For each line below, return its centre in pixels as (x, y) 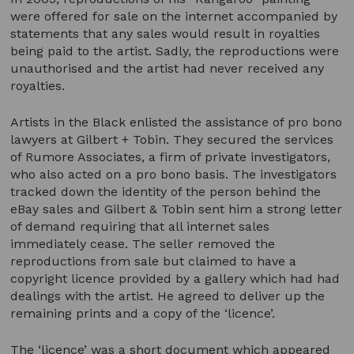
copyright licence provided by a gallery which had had (175, 278)
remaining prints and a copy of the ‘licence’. (143, 313)
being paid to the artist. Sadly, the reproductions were (175, 51)
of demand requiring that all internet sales (140, 226)
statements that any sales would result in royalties (166, 33)
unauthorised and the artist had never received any (168, 68)
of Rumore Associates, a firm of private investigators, (171, 156)
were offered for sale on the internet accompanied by (174, 16)
